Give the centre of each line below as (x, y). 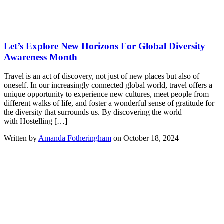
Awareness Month (41, 57)
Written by (21, 138)
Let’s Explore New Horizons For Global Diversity (105, 46)
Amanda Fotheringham (75, 138)
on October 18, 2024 (145, 138)
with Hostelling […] (36, 121)
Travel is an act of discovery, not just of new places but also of (102, 76)
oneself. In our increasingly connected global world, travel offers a (108, 85)
